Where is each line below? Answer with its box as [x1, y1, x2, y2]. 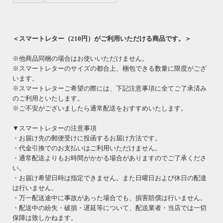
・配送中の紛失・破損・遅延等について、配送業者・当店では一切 [12, 204, 207, 212]
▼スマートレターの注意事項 [12, 124, 97, 132]
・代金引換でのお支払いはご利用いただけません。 [12, 144, 161, 152]
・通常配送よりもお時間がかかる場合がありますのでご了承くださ [12, 154, 207, 162]
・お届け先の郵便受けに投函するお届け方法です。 [12, 134, 161, 142]
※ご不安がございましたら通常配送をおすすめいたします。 [12, 104, 187, 112]
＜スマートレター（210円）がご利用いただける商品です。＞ [12, 34, 191, 42]
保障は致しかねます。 [12, 214, 77, 222]
